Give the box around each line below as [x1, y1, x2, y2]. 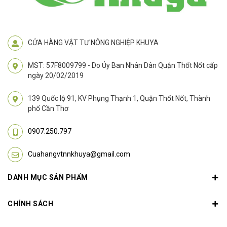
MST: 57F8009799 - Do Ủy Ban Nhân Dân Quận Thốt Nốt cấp [28, 61, 218, 70]
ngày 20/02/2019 [28, 71, 84, 80]
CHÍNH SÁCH [8, 200, 53, 208]
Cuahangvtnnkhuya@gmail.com [28, 150, 130, 159]
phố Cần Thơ [28, 104, 68, 113]
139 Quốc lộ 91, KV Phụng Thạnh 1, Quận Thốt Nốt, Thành [28, 94, 210, 103]
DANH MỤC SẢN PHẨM [8, 173, 88, 182]
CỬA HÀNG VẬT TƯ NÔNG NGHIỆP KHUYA [28, 39, 159, 47]
